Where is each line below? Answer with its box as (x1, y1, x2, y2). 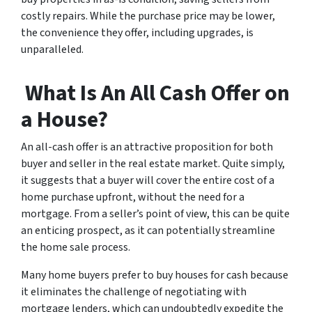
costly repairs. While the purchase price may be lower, (21, 8, 275, 24)
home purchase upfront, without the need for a (21, 189, 244, 205)
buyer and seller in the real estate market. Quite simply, (21, 155, 285, 171)
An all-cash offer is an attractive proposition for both (21, 139, 273, 155)
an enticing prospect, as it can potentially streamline (21, 222, 275, 238)
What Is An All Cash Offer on (21, 77, 290, 109)
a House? (21, 103, 108, 136)
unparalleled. (21, 41, 84, 57)
